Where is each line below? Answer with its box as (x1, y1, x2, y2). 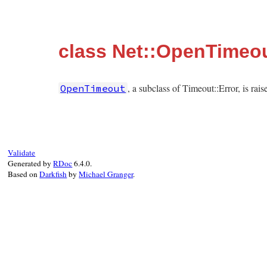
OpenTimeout (60, 82, 126, 94)
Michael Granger (79, 169, 133, 179)
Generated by (8, 158, 54, 169)
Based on (8, 169, 40, 179)
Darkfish (39, 169, 67, 179)
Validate (8, 147, 36, 158)
